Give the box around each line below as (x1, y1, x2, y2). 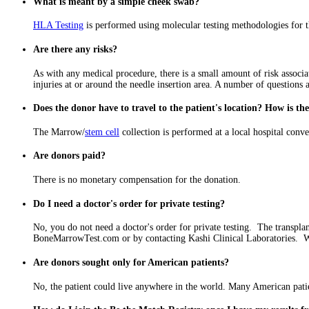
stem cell (85, 126, 119, 137)
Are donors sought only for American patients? (33, 257, 229, 268)
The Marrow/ (33, 126, 85, 137)
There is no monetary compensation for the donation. (33, 175, 241, 186)
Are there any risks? (33, 44, 117, 55)
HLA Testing (33, 20, 83, 31)
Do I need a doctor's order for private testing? (33, 198, 225, 209)
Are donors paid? (33, 150, 106, 161)
